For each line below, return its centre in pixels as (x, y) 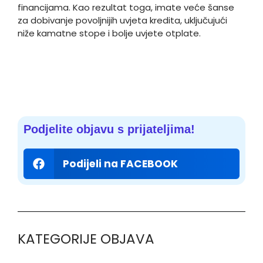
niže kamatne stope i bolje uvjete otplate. (112, 33)
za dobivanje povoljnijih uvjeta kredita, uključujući (122, 20)
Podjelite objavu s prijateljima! (109, 129)
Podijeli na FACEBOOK (121, 163)
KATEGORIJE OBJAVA (86, 239)
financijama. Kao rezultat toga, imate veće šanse (126, 7)
